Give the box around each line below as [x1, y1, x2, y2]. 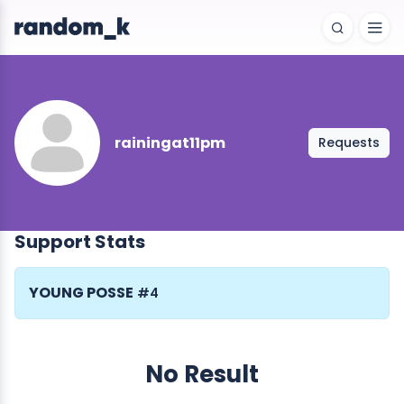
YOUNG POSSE [29, 282, 133, 303]
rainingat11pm [115, 133, 225, 153]
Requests [318, 133, 380, 151]
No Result [145, 358, 259, 390]
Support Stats [14, 229, 145, 254]
